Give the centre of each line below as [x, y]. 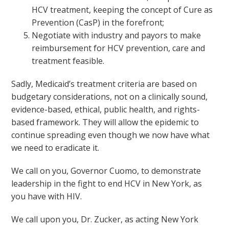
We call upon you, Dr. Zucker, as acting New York [105, 219]
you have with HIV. [47, 196]
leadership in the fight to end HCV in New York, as [107, 184]
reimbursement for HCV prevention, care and [119, 48]
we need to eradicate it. [55, 148]
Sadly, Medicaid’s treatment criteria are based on [104, 84]
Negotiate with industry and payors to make [117, 35]
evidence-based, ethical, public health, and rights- [106, 109]
